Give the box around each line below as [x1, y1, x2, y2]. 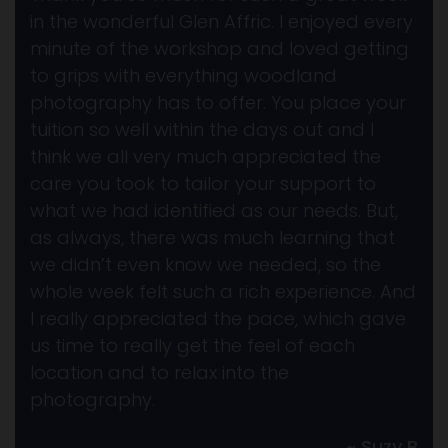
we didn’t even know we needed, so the [30, 251, 381, 277]
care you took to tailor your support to [30, 170, 376, 196]
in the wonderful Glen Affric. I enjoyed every [30, 8, 413, 34]
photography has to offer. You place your [30, 89, 406, 115]
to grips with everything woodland [30, 62, 337, 88]
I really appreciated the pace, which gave [30, 305, 406, 331]
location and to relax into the [30, 359, 289, 385]
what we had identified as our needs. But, [30, 197, 398, 223]
